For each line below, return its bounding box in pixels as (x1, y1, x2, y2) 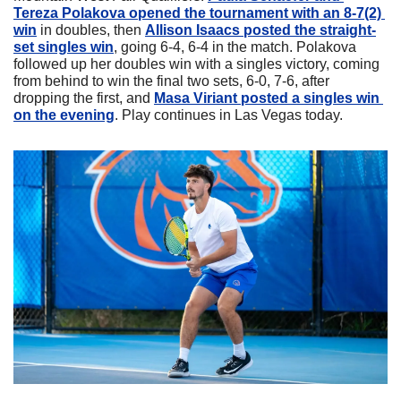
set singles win (13, 39, 114, 55)
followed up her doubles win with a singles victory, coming (13, 56, 380, 73)
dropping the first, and (13, 90, 154, 107)
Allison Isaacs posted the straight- (145, 22, 376, 38)
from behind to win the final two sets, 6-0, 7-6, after (13, 73, 329, 90)
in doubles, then (37, 22, 145, 38)
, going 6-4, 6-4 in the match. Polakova (114, 39, 356, 55)
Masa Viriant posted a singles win (154, 90, 380, 107)
